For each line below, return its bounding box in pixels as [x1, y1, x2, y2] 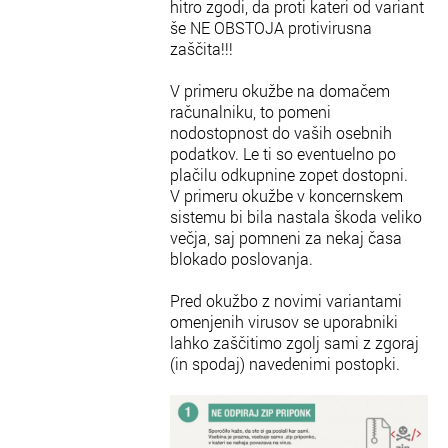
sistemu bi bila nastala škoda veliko [170, 206, 422, 227]
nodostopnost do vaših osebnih [170, 122, 392, 143]
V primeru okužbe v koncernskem [170, 185, 403, 206]
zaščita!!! [170, 38, 233, 59]
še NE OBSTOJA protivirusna [170, 17, 372, 38]
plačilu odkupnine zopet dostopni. [170, 164, 408, 185]
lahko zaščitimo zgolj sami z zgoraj [170, 332, 419, 353]
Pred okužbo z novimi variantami [170, 290, 402, 311]
